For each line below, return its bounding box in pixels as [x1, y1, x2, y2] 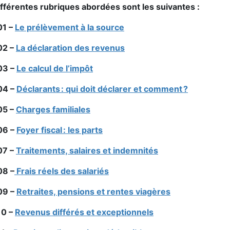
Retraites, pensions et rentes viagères [16, 186, 170, 197]
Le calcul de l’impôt [16, 63, 93, 73]
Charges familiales [16, 104, 90, 114]
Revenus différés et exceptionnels [15, 206, 154, 217]
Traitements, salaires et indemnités [16, 145, 158, 156]
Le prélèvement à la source [15, 22, 124, 32]
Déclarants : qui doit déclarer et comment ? [16, 83, 188, 94]
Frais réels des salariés [14, 165, 109, 176]
